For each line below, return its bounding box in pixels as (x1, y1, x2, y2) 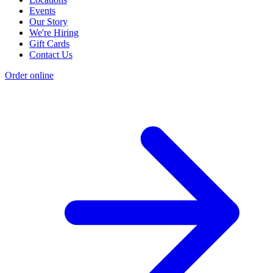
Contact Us (29, 49, 73, 60)
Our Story (29, 16, 68, 27)
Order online (5, 70, 54, 81)
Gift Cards (29, 38, 69, 49)
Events (29, 5, 55, 16)
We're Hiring (29, 27, 79, 38)
